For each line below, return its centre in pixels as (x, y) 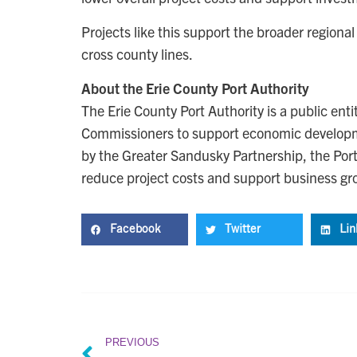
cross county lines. (137, 54)
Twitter (243, 230)
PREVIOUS (132, 343)
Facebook (135, 230)
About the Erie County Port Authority (195, 88)
